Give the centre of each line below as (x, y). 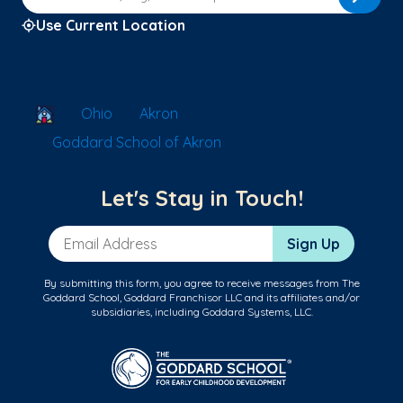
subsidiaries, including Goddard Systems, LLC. (201, 312)
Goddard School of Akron (137, 143)
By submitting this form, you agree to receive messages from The (201, 283)
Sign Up (313, 244)
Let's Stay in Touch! (201, 198)
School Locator (104, 112)
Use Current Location (111, 25)
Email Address (96, 235)
